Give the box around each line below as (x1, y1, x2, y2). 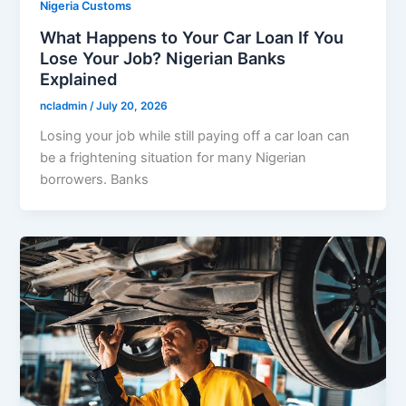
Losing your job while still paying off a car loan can (40, 128, 351, 145)
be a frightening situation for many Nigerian (40, 150, 307, 167)
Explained (40, 68, 118, 89)
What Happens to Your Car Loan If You (40, 26, 344, 47)
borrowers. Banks (40, 171, 150, 188)
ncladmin (40, 100, 91, 113)
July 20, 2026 (96, 100, 169, 113)
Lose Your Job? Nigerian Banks (40, 47, 286, 68)
